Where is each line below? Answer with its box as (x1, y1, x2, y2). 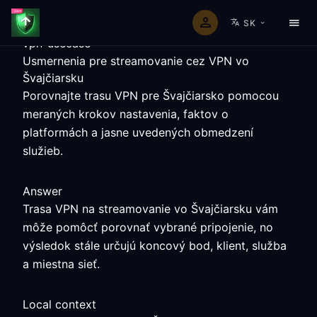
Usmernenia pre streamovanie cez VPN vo (23, 54, 249, 68)
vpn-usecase (23, 36, 91, 50)
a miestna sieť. (23, 257, 100, 271)
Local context (23, 297, 96, 311)
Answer (23, 184, 62, 198)
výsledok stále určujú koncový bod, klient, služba (23, 238, 287, 253)
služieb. (23, 144, 63, 158)
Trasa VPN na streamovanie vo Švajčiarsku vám (23, 202, 278, 216)
